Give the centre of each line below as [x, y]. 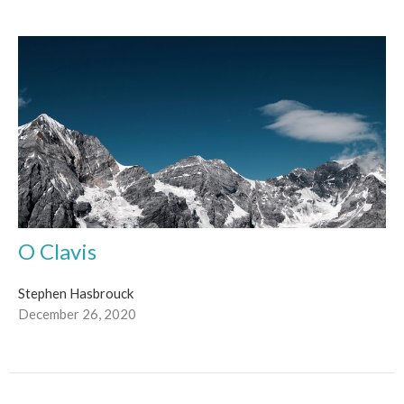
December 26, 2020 [77, 313]
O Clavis [57, 251]
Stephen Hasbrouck [76, 293]
